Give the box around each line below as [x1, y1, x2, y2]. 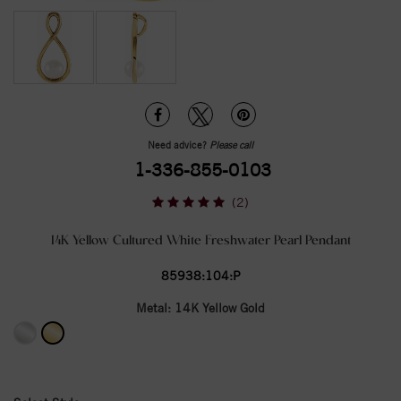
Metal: [136, 301, 175, 315]
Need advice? [148, 139, 209, 150]
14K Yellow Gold [175, 301, 265, 315]
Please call [209, 139, 253, 150]
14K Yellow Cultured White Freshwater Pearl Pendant [50, 234, 351, 248]
